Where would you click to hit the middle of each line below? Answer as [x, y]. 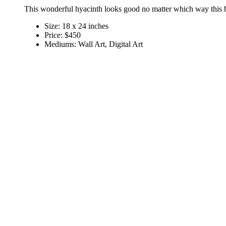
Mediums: [61, 44]
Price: [54, 35]
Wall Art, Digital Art [110, 44]
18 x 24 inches [85, 26]
